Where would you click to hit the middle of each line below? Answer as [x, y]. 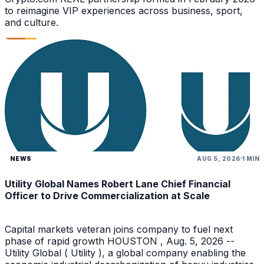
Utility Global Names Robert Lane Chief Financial [118, 184]
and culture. [32, 22]
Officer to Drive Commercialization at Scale [107, 196]
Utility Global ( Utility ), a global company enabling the [125, 253]
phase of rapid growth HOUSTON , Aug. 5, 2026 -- [120, 241]
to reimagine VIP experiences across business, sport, [124, 10]
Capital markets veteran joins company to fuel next [119, 230]
